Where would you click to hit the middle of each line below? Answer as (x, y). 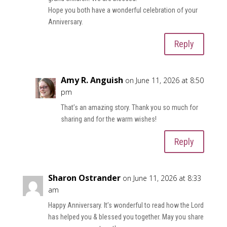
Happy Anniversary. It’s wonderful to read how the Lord (126, 205)
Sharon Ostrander (84, 178)
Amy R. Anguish (92, 80)
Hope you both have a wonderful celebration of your (123, 10)
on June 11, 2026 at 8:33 (162, 178)
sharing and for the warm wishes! (108, 119)
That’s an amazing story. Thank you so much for (129, 108)
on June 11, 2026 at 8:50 (164, 81)
